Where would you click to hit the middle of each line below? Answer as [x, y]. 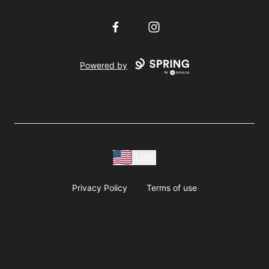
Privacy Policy [100, 188]
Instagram [168, 27]
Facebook [130, 27]
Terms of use [172, 188]
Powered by [104, 65]
